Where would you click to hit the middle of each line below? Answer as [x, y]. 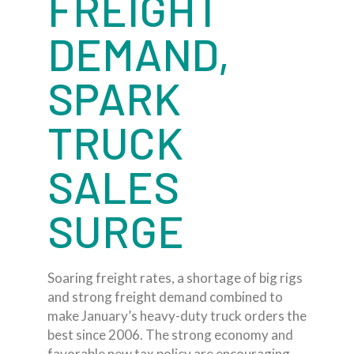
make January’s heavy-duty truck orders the [177, 316]
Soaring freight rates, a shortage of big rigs [175, 278]
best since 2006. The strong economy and [170, 335]
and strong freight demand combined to [165, 297]
